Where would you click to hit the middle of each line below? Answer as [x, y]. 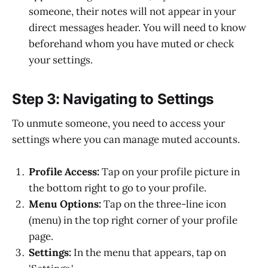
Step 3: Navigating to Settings [113, 99]
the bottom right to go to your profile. [118, 188]
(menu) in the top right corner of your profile [133, 220]
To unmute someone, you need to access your [118, 123]
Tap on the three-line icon [164, 204]
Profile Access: [64, 172]
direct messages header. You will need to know [138, 28]
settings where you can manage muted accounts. [126, 139]
